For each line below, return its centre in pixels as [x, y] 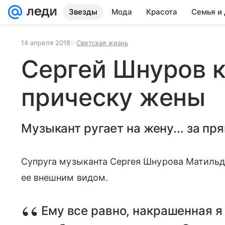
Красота [162, 12]
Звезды [83, 12]
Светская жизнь [102, 43]
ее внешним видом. [65, 178]
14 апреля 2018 [46, 43]
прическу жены [113, 97]
